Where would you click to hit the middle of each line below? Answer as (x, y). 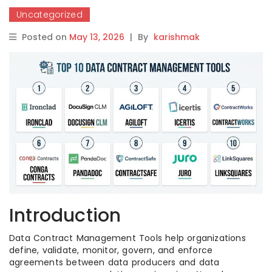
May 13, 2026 (97, 37)
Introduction (65, 216)
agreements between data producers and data (114, 263)
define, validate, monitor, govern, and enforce (111, 250)
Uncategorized (49, 15)
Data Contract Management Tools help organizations (127, 238)
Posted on (46, 37)
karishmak (177, 37)
